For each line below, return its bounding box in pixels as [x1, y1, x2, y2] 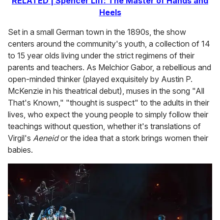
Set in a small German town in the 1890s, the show [8, 27, 186, 37]
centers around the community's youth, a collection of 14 [8, 39, 210, 49]
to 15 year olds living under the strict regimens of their [8, 51, 194, 61]
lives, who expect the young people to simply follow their [8, 110, 208, 120]
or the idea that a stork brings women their [58, 133, 208, 143]
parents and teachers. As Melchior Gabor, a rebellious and [8, 62, 211, 73]
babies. [8, 145, 33, 155]
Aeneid [33, 133, 58, 143]
